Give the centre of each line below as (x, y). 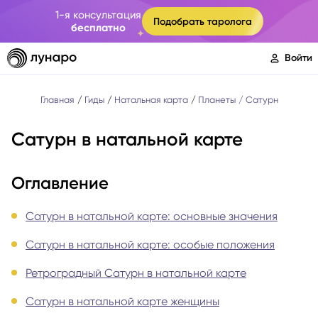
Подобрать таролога (202, 21)
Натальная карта (151, 100)
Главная (57, 100)
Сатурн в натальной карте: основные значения (152, 216)
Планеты (216, 100)
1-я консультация (98, 15)
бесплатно (98, 28)
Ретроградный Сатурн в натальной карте (136, 273)
